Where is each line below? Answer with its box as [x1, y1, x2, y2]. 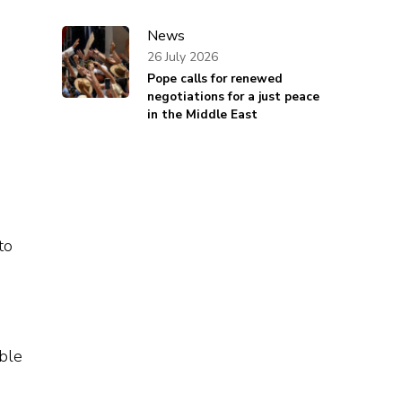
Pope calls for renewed [146, 70, 283, 88]
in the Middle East [146, 106, 258, 124]
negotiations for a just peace [146, 88, 319, 106]
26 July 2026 [146, 48, 218, 66]
